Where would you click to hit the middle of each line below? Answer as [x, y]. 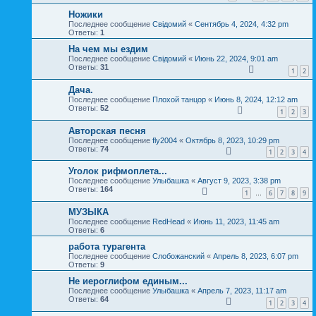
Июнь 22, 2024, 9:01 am [236, 59]
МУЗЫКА [89, 212]
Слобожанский [178, 256]
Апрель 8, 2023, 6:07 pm [256, 256]
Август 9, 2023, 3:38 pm [239, 181]
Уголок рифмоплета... [118, 171]
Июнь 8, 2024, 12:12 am [256, 100]
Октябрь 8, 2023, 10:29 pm [232, 140]
